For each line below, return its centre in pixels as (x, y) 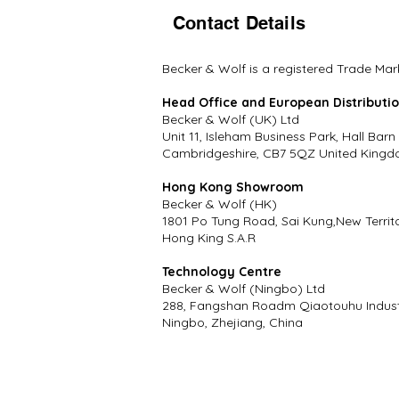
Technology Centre (222, 272)
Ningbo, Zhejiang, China (232, 322)
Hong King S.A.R (209, 238)
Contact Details (239, 23)
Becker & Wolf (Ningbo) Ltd (244, 289)
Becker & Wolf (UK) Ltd (231, 119)
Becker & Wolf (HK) (220, 204)
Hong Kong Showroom (233, 187)
